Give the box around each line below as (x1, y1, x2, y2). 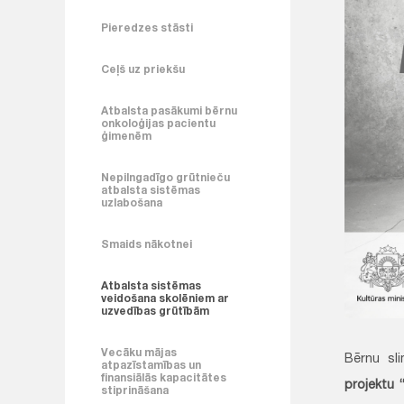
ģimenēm (101, 132, 151, 142)
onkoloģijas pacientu (101, 119, 216, 130)
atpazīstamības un (101, 361, 201, 372)
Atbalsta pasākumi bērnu (101, 106, 237, 117)
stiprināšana (101, 386, 169, 397)
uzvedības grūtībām (101, 307, 209, 317)
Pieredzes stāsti (101, 23, 193, 34)
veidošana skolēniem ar (101, 294, 229, 305)
